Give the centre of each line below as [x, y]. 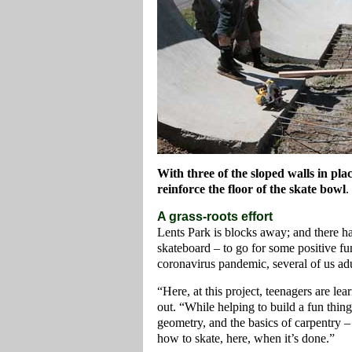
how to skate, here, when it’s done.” [246, 338]
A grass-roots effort [215, 216]
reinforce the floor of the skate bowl [251, 189]
